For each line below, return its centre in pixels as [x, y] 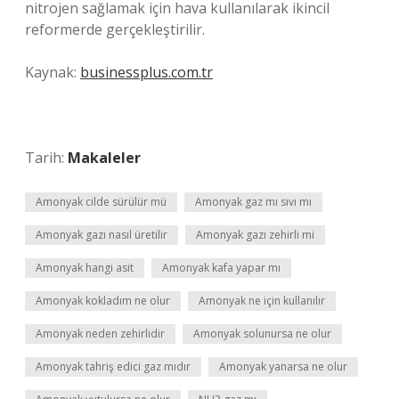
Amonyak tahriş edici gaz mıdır [113, 366]
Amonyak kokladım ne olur [103, 301]
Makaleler [104, 158]
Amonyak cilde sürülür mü [101, 202]
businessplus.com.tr [147, 72]
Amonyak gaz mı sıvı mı [253, 202]
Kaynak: [53, 72]
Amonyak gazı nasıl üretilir [102, 235]
